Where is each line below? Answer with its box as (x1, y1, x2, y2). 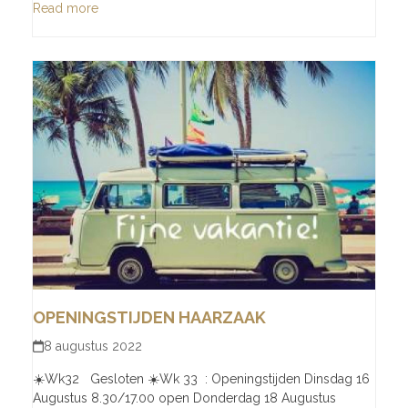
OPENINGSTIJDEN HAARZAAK (32, 307, 266, 327)
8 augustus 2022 (44, 338, 143, 353)
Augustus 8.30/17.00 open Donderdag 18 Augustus (32, 390, 336, 405)
